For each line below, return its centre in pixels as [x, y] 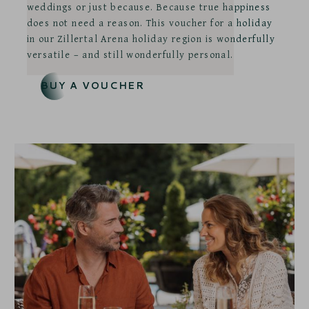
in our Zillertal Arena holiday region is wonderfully [151, 38]
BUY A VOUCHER [92, 86]
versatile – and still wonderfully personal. [130, 54]
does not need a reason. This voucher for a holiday [150, 22]
